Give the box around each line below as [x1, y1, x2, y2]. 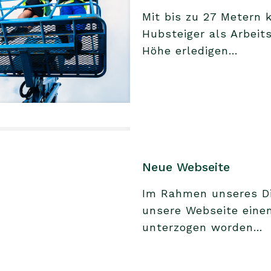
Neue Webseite [142, 159, 230, 174]
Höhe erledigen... [142, 44, 238, 57]
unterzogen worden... [142, 220, 263, 233]
